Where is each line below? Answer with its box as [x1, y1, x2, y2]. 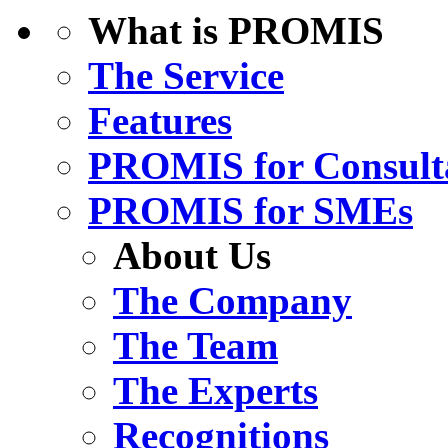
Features [88, 99, 232, 143]
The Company [113, 279, 352, 323]
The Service [88, 54, 284, 98]
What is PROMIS [88, 9, 384, 53]
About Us [113, 234, 271, 278]
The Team [113, 324, 278, 368]
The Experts [113, 369, 318, 413]
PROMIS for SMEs [88, 189, 413, 233]
